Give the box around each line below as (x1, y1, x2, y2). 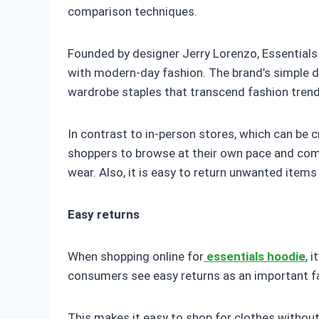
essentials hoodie (206, 249, 305, 264)
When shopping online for (68, 249, 204, 264)
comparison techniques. (68, 4, 197, 19)
